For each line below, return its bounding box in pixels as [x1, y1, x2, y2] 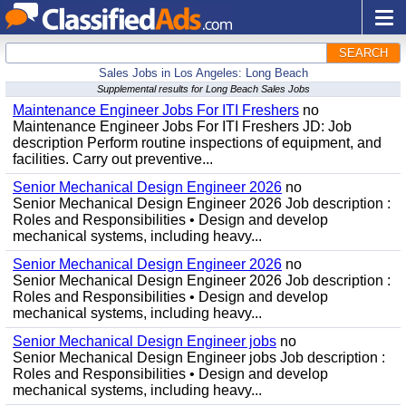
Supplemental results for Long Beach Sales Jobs [96, 83, 310, 94]
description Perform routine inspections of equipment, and [13, 135, 382, 150]
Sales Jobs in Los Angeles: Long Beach [98, 66, 308, 80]
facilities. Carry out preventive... [13, 151, 213, 167]
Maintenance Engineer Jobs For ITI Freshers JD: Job [13, 119, 352, 134]
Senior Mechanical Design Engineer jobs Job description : [13, 350, 385, 365]
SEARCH [339, 46, 388, 60]
